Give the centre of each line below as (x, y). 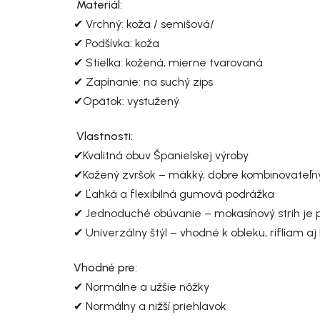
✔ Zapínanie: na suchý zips (143, 81)
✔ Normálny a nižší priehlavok (150, 306)
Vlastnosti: (105, 136)
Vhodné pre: (107, 267)
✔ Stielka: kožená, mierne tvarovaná (168, 62)
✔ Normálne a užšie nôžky (141, 286)
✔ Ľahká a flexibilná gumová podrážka (175, 194)
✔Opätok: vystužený (126, 101)
